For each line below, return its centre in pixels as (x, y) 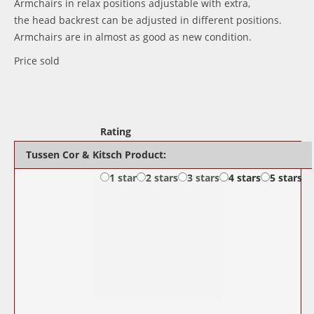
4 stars (245, 178)
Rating (116, 131)
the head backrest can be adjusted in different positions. (148, 20)
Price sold (37, 61)
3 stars (204, 178)
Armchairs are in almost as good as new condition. (133, 37)
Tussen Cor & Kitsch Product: (96, 155)
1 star (123, 178)
